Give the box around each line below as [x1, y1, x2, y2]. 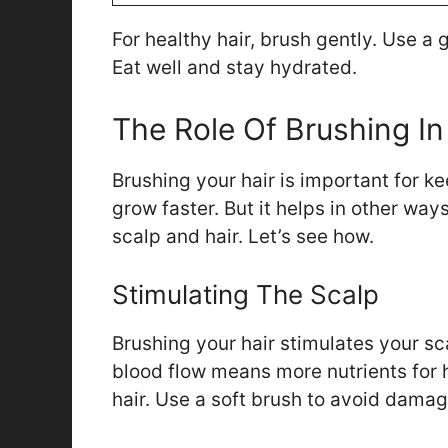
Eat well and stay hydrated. [112, 56, 357, 80]
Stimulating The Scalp [112, 279, 379, 311]
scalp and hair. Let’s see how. [112, 224, 374, 248]
